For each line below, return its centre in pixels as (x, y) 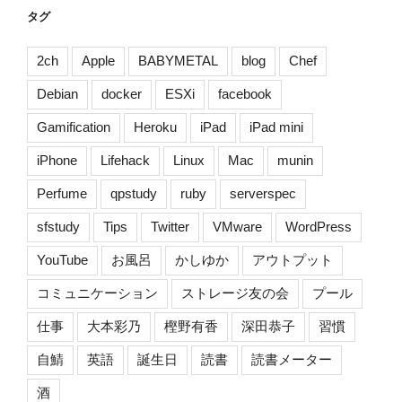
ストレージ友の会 (235, 293)
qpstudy (134, 193)
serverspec (263, 193)
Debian (57, 93)
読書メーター (292, 359)
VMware (237, 226)
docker (122, 93)
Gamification (74, 127)
